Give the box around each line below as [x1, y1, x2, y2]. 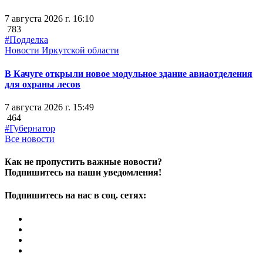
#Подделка [5, 35, 48, 45]
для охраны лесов [5, 79, 80, 89]
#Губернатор [5, 123, 55, 133]
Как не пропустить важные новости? [5, 157, 162, 167]
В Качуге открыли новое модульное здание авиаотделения [5, 68, 252, 79]
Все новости [5, 133, 55, 144]
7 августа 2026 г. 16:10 [5, 14, 94, 24]
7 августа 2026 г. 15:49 [5, 102, 94, 112]
